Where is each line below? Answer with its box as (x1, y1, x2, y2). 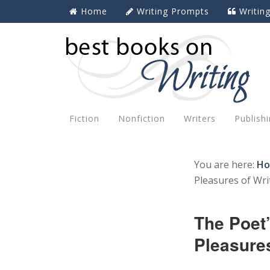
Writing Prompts (137, 5, 209, 17)
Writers (184, 113, 216, 124)
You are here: (194, 158, 257, 171)
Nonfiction (118, 113, 165, 124)
